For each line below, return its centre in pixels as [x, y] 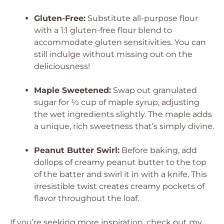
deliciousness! [62, 66]
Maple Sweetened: [72, 90]
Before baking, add [158, 150]
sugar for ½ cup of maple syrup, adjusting [117, 102]
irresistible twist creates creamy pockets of [119, 186]
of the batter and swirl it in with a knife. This [120, 174]
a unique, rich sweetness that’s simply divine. [124, 126]
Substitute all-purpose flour [142, 18]
